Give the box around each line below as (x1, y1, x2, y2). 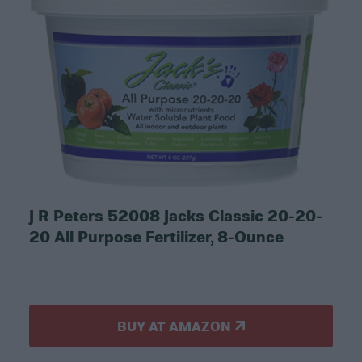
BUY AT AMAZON (117, 317, 232, 335)
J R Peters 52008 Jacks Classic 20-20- (28, 204, 322, 225)
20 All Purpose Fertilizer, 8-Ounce (28, 225, 284, 246)
